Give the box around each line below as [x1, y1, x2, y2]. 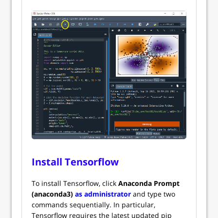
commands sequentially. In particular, [32, 200, 155, 210]
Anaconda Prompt [118, 179, 180, 188]
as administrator [75, 189, 131, 199]
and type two [131, 189, 175, 199]
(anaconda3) [32, 189, 73, 199]
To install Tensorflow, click [32, 179, 118, 188]
